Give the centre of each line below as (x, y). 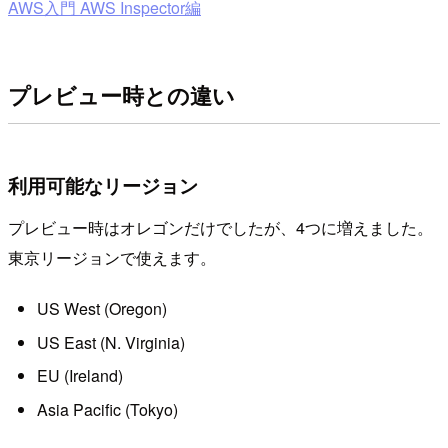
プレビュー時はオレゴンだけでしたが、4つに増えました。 (220, 227)
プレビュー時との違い (121, 95)
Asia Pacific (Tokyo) (107, 409)
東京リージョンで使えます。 (112, 257)
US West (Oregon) (101, 309)
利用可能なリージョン (103, 185)
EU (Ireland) (79, 376)
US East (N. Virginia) (110, 342)
